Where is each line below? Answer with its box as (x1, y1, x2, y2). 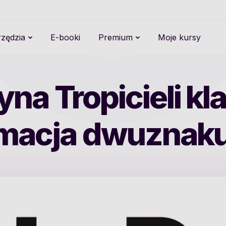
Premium (98, 32, 133, 42)
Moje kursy (158, 32, 201, 42)
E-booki (50, 32, 80, 42)
